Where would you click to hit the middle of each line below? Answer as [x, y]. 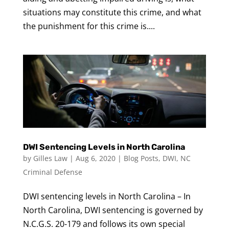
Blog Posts [141, 158]
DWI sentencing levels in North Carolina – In [107, 197]
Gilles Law [50, 158]
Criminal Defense [52, 172]
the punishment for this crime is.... [89, 26]
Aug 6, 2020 [95, 158]
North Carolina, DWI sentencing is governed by [113, 210]
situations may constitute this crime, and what [112, 12]
